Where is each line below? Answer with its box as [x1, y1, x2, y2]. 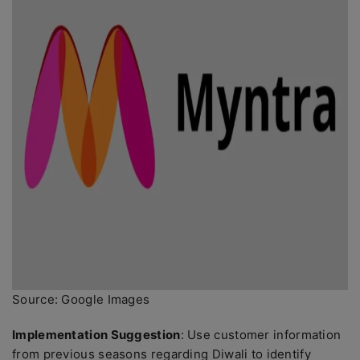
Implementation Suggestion [12, 327, 181, 342]
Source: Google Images [12, 292, 150, 307]
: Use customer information [180, 327, 342, 342]
